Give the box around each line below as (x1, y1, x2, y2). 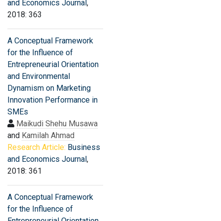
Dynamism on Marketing (7, 83, 91, 93)
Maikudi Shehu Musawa (16, 119, 98, 128)
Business (68, 143, 100, 152)
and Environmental (7, 72, 70, 81)
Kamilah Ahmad (22, 131, 74, 140)
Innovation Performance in (7, 95, 98, 105)
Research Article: (7, 143, 66, 152)
